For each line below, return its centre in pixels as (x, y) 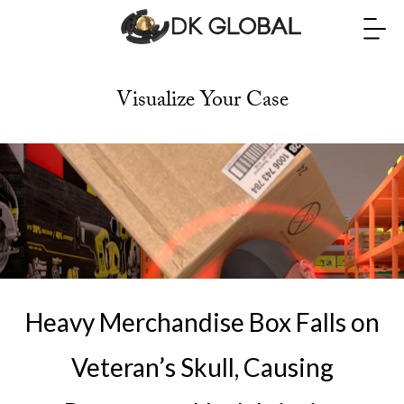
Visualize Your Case (202, 102)
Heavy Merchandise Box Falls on (202, 322)
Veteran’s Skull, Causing (202, 367)
